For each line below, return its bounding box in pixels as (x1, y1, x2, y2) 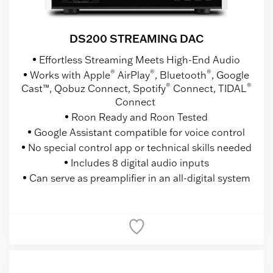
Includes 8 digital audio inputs (70, 156, 209, 169)
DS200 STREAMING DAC (69, 30, 204, 46)
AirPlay (115, 68, 150, 81)
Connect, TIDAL (171, 82, 247, 94)
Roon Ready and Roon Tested (71, 110, 208, 123)
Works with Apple (30, 68, 110, 81)
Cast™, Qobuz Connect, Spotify (21, 82, 166, 94)
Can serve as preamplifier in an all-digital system (29, 171, 250, 184)
